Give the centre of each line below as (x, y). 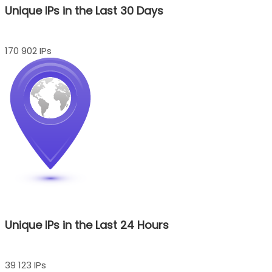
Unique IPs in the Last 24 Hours (87, 225)
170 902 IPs (28, 50)
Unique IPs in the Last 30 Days (84, 10)
